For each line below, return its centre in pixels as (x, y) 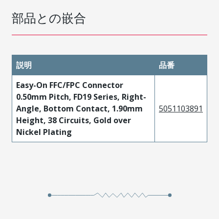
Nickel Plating (44, 132)
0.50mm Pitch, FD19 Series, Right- (81, 97)
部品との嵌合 (49, 18)
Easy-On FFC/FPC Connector (70, 85)
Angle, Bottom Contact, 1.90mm (79, 109)
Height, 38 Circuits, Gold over (74, 120)
